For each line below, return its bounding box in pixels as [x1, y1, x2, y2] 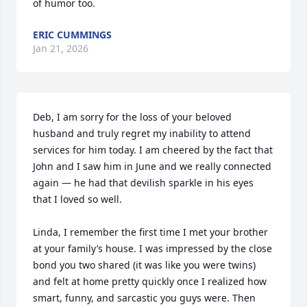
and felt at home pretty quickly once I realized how [33, 275, 267, 288]
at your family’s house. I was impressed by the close [33, 242, 272, 255]
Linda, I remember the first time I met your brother [33, 225, 268, 238]
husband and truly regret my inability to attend [33, 127, 251, 140]
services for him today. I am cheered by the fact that [33, 143, 273, 156]
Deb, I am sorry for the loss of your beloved [33, 110, 232, 123]
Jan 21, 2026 [33, 42, 88, 55]
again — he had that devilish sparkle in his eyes [33, 176, 254, 189]
